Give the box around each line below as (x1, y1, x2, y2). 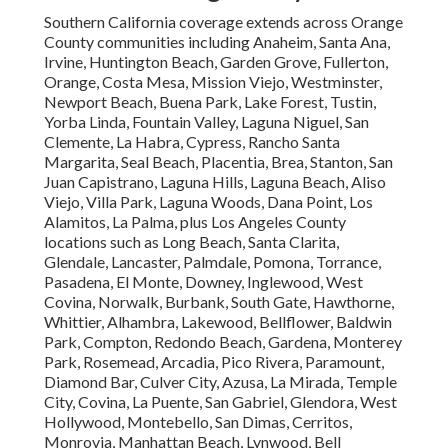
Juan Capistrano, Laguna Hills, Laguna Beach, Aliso (44, 172, 386, 192)
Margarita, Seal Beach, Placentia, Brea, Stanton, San (44, 152, 393, 172)
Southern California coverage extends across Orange (44, 12, 403, 32)
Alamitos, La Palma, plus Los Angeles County (44, 212, 346, 232)
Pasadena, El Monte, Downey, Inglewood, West (44, 272, 363, 292)
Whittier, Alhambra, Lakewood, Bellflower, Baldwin (44, 312, 392, 332)
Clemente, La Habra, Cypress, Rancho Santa (44, 132, 340, 152)
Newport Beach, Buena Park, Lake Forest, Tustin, (44, 92, 376, 112)
